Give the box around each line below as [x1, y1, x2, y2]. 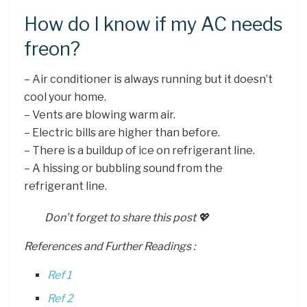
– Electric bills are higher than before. [24, 126, 220, 140]
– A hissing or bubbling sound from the [24, 162, 223, 175]
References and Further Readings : [24, 240, 195, 254]
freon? [24, 37, 80, 60]
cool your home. [24, 90, 106, 104]
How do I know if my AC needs [24, 12, 283, 36]
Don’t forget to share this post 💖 [45, 211, 209, 225]
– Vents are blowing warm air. [24, 108, 175, 122]
